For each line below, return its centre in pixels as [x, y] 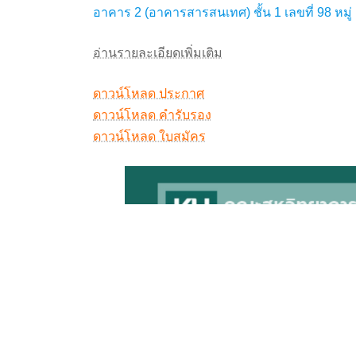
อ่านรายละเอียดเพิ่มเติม [158, 52]
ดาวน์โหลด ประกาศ [149, 93]
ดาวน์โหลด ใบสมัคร [149, 136]
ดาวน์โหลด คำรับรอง [152, 114]
